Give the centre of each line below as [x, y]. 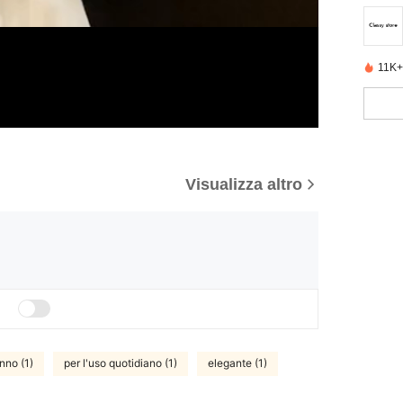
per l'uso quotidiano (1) [121, 363]
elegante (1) [237, 363]
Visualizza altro [244, 184]
